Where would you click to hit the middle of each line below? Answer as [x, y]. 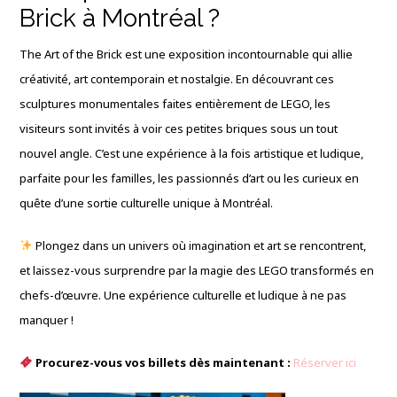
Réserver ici [325, 362]
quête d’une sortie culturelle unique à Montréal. [147, 202]
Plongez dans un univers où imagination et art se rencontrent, [200, 245]
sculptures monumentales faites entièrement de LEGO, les [175, 103]
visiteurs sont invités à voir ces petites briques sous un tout [179, 128]
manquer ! [47, 319]
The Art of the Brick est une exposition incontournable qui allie [187, 54]
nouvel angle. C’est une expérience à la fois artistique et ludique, [192, 153]
